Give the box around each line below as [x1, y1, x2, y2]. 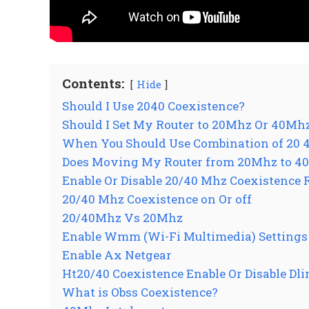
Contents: [62, 74, 124, 92]
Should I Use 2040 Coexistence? [62, 97, 245, 114]
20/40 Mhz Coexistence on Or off [62, 190, 252, 207]
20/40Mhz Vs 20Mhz [62, 209, 183, 226]
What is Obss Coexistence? [62, 283, 218, 300]
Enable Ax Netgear [62, 246, 172, 263]
